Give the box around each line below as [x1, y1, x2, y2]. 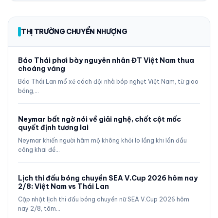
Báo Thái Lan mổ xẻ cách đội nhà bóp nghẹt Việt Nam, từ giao [18, 78, 199, 86]
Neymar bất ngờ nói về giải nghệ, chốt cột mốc [18, 115, 181, 124]
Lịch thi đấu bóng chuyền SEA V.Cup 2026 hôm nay [18, 174, 198, 183]
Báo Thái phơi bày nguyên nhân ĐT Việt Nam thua [18, 56, 194, 65]
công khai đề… [18, 146, 60, 154]
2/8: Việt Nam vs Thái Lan [18, 182, 109, 191]
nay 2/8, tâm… [18, 205, 60, 213]
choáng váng [18, 64, 65, 73]
